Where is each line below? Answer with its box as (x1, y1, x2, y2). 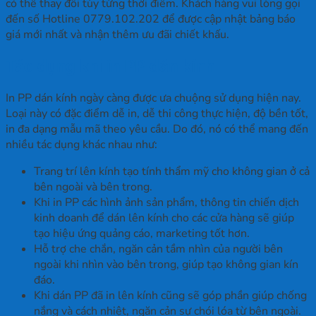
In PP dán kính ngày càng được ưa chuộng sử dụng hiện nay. (6, 90, 301, 107)
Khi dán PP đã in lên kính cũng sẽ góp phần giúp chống (34, 288, 307, 304)
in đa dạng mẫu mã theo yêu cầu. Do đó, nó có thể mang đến (6, 121, 308, 138)
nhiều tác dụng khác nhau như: (6, 137, 157, 153)
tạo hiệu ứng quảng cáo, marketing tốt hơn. (34, 226, 250, 242)
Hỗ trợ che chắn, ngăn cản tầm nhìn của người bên (34, 241, 283, 257)
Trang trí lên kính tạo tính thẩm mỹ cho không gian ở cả (34, 164, 310, 180)
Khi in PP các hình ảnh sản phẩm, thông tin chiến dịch (34, 195, 299, 211)
